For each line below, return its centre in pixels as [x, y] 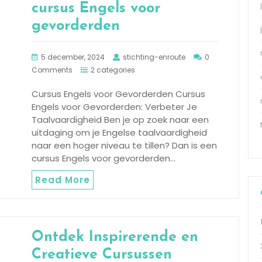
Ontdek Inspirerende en [115, 237]
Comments [52, 70]
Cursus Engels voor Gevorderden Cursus [118, 94]
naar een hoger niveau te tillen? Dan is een [124, 145]
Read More [63, 180]
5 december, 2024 [73, 57]
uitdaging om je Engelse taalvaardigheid [119, 132]
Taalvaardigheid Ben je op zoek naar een [120, 119]
